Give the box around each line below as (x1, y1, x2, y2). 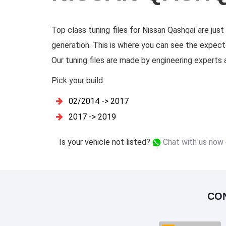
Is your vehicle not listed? (59, 137, 152, 147)
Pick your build (51, 76, 103, 85)
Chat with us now (161, 137, 223, 147)
